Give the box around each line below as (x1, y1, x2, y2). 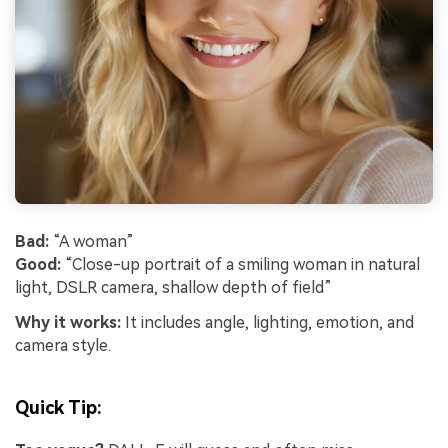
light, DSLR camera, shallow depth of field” (15, 277, 332, 297)
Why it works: (15, 313, 121, 333)
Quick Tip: (15, 396, 102, 418)
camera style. (15, 336, 111, 356)
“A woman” (49, 231, 134, 251)
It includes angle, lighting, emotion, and (121, 313, 414, 333)
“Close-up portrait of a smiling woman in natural (61, 254, 420, 274)
